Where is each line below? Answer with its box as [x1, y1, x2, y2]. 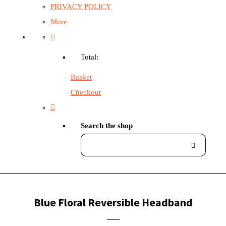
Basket [71, 73, 92, 81]
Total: [81, 53, 98, 61]
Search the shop [81, 122, 133, 130]
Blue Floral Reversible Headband [33, 195, 193, 209]
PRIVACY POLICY [50, 3, 111, 11]
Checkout [71, 88, 101, 96]
